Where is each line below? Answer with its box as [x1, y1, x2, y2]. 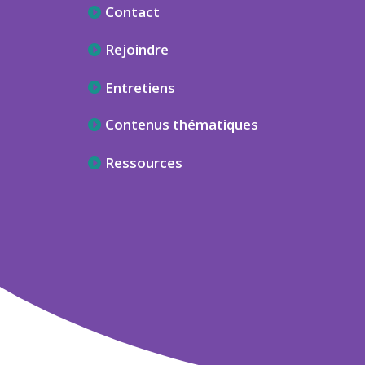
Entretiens [104, 77, 175, 97]
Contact [104, 2, 160, 21]
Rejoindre [104, 40, 169, 59]
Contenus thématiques [104, 115, 258, 134]
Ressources [104, 152, 182, 172]
